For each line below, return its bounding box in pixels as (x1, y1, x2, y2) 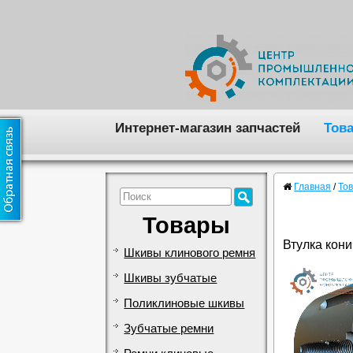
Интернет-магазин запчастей (114, 119, 300, 136)
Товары (143, 211, 231, 238)
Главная (294, 181, 332, 193)
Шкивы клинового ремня (124, 246, 256, 259)
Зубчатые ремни (124, 321, 214, 335)
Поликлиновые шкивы (124, 296, 245, 310)
